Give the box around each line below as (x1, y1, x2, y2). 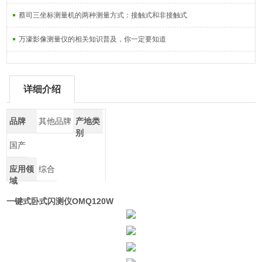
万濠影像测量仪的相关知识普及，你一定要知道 (19, 35, 167, 43)
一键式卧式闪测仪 (6, 196, 73, 206)
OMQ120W (72, 196, 114, 206)
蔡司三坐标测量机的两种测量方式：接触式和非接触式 (19, 11, 188, 19)
